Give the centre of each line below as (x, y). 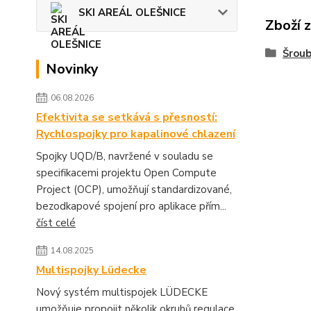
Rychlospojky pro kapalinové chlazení (136, 134)
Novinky (72, 69)
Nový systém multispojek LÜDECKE (122, 292)
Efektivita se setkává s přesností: (127, 117)
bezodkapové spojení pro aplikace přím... (131, 206)
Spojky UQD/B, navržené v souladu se (125, 156)
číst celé (56, 223)
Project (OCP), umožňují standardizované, (134, 190)
